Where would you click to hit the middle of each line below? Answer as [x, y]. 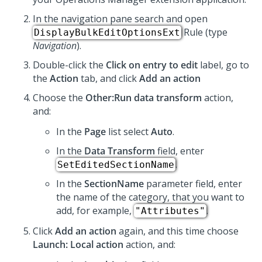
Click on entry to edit [152, 65]
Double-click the [69, 65]
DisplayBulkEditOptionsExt [107, 33]
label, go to [223, 65]
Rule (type [204, 32]
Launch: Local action [78, 245]
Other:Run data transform [144, 98]
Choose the [59, 98]
